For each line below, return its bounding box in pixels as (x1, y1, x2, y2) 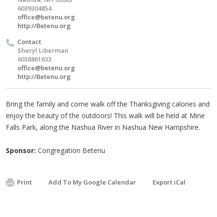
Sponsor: (6, 145, 36, 155)
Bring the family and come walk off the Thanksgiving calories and (6, 99, 210, 108)
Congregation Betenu (36, 145, 105, 155)
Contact (17, 37, 41, 46)
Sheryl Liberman (17, 46, 68, 55)
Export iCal (153, 177, 186, 186)
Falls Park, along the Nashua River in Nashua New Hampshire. (6, 122, 200, 132)
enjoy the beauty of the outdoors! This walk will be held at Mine (6, 110, 205, 120)
